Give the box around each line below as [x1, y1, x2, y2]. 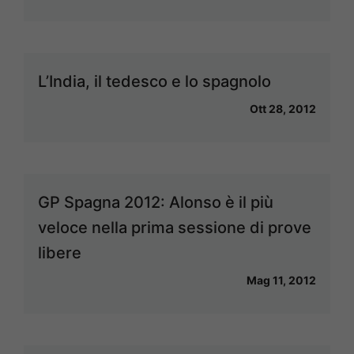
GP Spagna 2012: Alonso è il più [38, 193, 273, 212]
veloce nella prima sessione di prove [38, 218, 311, 237]
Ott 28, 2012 [250, 102, 316, 115]
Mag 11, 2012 [247, 273, 316, 287]
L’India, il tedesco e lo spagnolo [38, 72, 271, 91]
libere [38, 243, 81, 262]
